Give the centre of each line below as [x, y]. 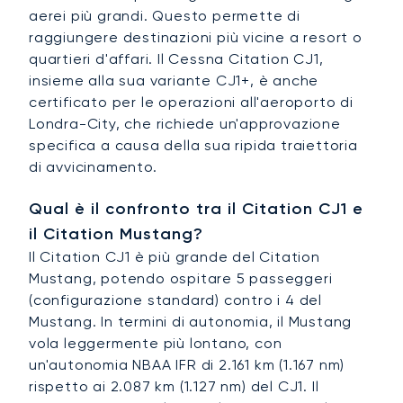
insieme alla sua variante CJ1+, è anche [174, 81]
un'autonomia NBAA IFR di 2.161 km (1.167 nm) [187, 365]
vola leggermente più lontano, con [156, 344]
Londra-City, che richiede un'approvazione [185, 124]
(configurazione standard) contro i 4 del [175, 300]
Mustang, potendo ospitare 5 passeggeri [181, 279]
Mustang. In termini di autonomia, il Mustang [191, 322]
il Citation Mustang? [116, 234]
